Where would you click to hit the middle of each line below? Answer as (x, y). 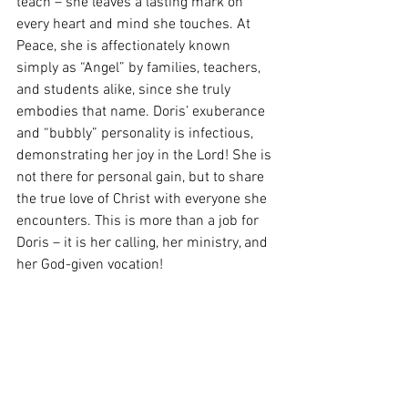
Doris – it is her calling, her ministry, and (144, 244)
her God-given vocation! (90, 265)
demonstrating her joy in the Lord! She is (146, 156)
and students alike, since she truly (125, 91)
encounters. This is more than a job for (139, 222)
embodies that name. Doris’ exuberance (143, 112)
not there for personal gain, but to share (142, 178)
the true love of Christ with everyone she (143, 200)
